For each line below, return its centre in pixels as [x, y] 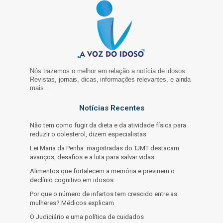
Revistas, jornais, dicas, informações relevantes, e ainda [111, 80]
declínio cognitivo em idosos [72, 180]
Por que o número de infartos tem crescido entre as [104, 194]
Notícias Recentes [111, 108]
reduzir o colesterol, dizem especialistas [88, 134]
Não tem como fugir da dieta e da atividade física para [108, 125]
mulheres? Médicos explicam [72, 203]
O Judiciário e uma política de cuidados [87, 217]
